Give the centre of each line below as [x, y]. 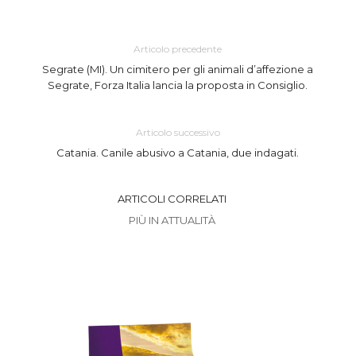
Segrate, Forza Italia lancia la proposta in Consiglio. [178, 85]
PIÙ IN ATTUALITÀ [172, 221]
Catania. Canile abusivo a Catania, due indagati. [178, 153]
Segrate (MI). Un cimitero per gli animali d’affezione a [178, 70]
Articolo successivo [178, 133]
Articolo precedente [178, 49]
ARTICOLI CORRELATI [172, 199]
